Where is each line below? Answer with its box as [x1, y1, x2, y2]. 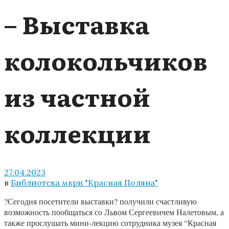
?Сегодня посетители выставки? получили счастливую [4, 196, 197, 207]
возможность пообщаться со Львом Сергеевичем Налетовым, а [4, 207, 224, 218]
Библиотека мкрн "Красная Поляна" [11, 177, 158, 188]
